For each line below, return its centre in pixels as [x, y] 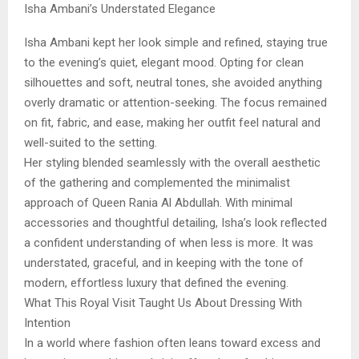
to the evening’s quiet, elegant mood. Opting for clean [164, 62]
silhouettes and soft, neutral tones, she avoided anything [173, 82]
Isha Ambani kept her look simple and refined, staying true [176, 42]
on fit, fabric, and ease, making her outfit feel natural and [172, 122]
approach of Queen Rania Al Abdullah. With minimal [158, 202]
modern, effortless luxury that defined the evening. [156, 282]
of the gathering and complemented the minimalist [157, 182]
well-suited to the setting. [91, 142]
